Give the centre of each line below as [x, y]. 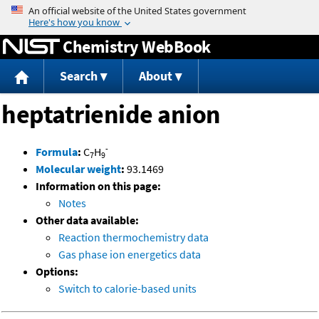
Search [78, 76]
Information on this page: [98, 186]
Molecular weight [78, 169]
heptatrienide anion [111, 115]
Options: [57, 272]
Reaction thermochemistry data [134, 237]
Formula [57, 152]
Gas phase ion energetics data [130, 255]
